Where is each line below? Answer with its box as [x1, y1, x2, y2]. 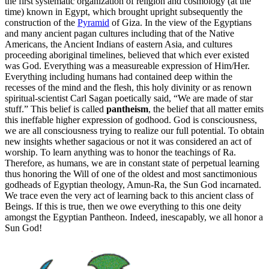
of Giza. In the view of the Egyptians [109, 17, 252, 28]
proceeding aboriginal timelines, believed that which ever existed [5, 49, 249, 60]
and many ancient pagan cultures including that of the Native [5, 28, 234, 38]
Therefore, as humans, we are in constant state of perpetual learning [5, 157, 259, 168]
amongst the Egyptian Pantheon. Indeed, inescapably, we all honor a [5, 211, 263, 222]
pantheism [106, 103, 148, 114]
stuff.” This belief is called [5, 103, 106, 114]
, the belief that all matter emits [148, 103, 264, 114]
